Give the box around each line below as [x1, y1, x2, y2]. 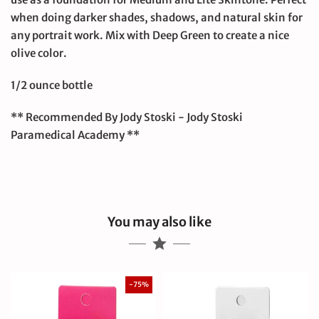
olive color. [11, 46, 67, 61]
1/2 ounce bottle [11, 78, 93, 93]
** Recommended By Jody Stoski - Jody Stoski [11, 110, 243, 125]
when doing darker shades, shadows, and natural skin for [11, 11, 303, 25]
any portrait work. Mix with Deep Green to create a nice [11, 28, 289, 43]
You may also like [108, 214, 211, 231]
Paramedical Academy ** [11, 128, 140, 142]
